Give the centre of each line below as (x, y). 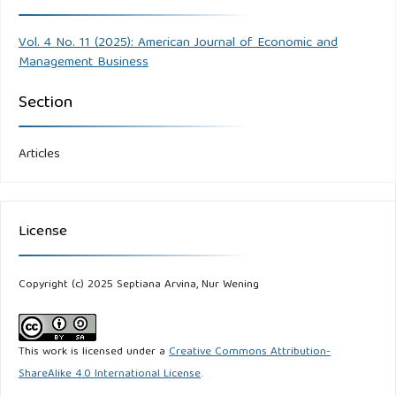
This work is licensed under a (94, 353)
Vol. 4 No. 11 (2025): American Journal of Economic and (178, 44)
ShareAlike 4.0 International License (110, 375)
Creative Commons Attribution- (250, 353)
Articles (39, 155)
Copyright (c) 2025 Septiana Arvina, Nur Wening (139, 286)
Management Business (84, 63)
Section (46, 104)
